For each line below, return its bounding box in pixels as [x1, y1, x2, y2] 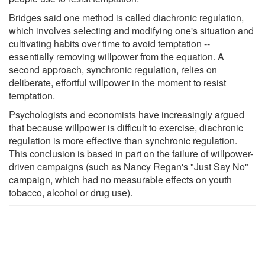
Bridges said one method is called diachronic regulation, [9, 10, 244, 24]
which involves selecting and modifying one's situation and [9, 23, 254, 37]
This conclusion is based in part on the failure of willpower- [9, 146, 253, 160]
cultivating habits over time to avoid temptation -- [9, 36, 210, 50]
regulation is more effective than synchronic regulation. [9, 133, 237, 147]
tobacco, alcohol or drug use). [9, 185, 132, 199]
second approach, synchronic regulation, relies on [9, 62, 217, 76]
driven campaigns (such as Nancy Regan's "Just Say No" [9, 159, 248, 173]
